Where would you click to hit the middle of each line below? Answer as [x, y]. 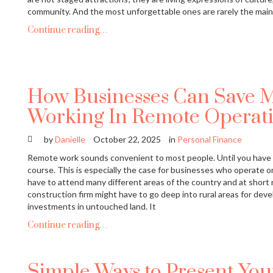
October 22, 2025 [127, 140]
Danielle [70, 140]
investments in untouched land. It [92, 207]
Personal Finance [210, 140]
